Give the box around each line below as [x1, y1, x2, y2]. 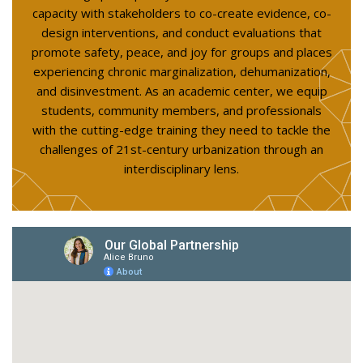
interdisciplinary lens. [124, 160, 239, 177]
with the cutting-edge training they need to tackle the [32, 121, 331, 138]
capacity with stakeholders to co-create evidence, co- [32, 4, 331, 21]
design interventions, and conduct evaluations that [41, 23, 322, 41]
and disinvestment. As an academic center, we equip [36, 82, 327, 99]
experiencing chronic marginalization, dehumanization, [32, 62, 331, 79]
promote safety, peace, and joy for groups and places [31, 43, 332, 60]
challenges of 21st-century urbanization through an [40, 140, 323, 157]
